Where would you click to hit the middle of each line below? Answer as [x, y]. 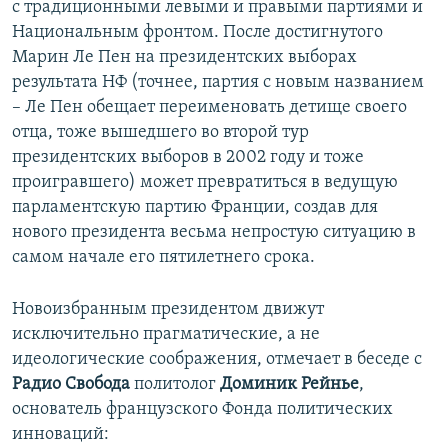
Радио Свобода [71, 385]
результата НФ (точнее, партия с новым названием [218, 83]
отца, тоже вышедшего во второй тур [160, 133]
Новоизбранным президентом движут [168, 310]
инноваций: [60, 435]
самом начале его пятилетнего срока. [163, 258]
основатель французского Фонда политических [202, 410]
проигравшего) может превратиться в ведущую [205, 183]
